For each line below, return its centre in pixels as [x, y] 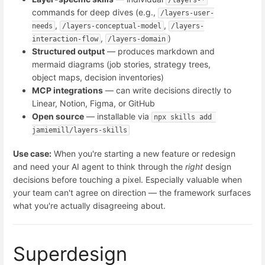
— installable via [118, 116]
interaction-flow [65, 39]
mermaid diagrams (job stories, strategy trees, [121, 64]
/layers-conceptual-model [112, 26]
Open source [58, 116]
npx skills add [183, 117]
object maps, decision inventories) [98, 77]
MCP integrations [67, 90]
